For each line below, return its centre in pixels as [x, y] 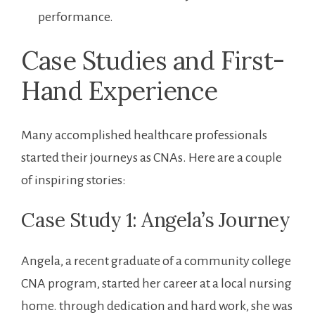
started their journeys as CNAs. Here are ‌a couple [152, 157]
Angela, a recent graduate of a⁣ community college [156, 261]
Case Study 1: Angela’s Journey [155, 220]
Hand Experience [120, 90]
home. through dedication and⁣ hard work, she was [157, 306]
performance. [76, 17]
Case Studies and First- [153, 60]
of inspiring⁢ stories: [73, 180]
